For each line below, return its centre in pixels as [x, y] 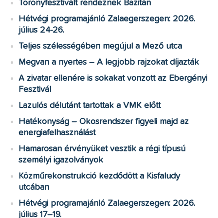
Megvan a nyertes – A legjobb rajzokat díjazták [109, 62]
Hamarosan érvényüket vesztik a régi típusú [102, 149]
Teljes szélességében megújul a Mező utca [100, 46]
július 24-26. [42, 30]
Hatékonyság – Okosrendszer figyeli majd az [104, 121]
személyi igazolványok [61, 160]
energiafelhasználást [57, 133]
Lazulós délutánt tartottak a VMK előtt [90, 105]
